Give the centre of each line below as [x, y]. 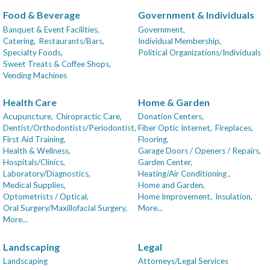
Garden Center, [165, 162]
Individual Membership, [180, 41]
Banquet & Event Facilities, [51, 29]
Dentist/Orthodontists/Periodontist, [70, 128]
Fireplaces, [234, 128]
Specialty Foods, [33, 52]
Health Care [30, 102]
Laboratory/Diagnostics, [47, 174]
